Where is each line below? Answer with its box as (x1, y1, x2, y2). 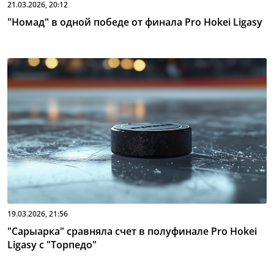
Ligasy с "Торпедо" (7, 238, 97, 251)
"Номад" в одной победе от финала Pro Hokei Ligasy (7, 15, 262, 29)
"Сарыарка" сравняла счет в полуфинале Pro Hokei (7, 224, 257, 238)
